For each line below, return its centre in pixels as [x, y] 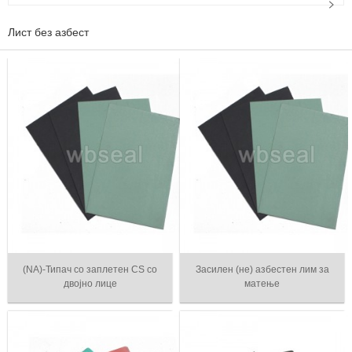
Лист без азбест [48, 32]
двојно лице [90, 283]
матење [262, 283]
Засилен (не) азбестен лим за [262, 269]
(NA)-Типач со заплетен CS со [90, 269]
